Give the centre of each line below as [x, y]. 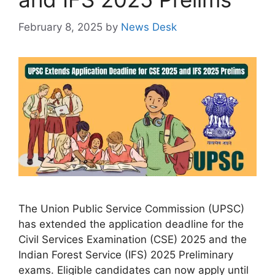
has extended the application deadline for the [131, 224]
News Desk [149, 27]
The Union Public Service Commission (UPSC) [131, 208]
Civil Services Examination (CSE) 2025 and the [133, 239]
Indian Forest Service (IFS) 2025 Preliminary [126, 254]
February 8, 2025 [60, 27]
